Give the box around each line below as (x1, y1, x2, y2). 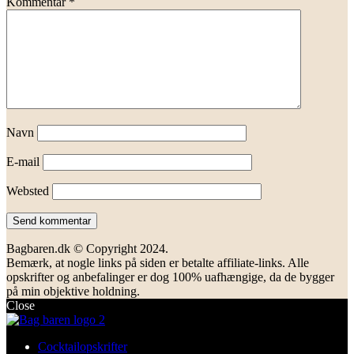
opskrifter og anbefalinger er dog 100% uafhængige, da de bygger (6, 270, 334, 284)
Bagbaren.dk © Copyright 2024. (6, 242, 168, 256)
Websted (6, 184, 49, 198)
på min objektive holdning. (6, 284, 140, 299)
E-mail (6, 155, 40, 169)
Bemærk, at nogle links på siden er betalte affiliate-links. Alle (6, 256, 309, 270)
